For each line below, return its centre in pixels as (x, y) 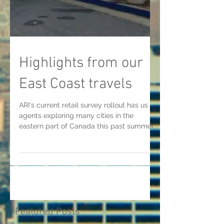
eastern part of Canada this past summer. (87, 148)
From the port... (43, 158)
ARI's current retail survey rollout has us (83, 127)
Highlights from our (81, 85)
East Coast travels (75, 106)
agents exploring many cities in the (76, 137)
